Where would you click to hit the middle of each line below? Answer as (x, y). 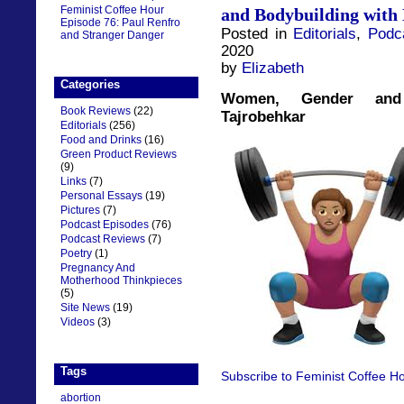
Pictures (80, 210)
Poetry (76, 253)
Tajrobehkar (263, 117)
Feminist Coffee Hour (112, 10)
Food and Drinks (101, 140)
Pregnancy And (98, 268)
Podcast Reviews (103, 239)
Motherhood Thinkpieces (121, 280)
